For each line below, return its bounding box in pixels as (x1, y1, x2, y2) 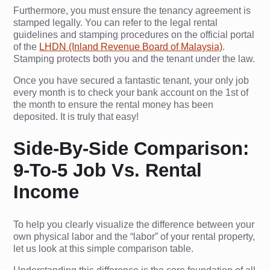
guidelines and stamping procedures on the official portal (13, 29, 255, 40)
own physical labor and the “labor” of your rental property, (13, 231, 256, 242)
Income (13, 181, 80, 203)
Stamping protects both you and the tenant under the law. (13, 53, 256, 64)
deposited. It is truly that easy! (13, 111, 139, 122)
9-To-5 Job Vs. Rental (13, 160, 202, 181)
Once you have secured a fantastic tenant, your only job (13, 75, 250, 86)
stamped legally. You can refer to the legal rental (13, 17, 218, 28)
